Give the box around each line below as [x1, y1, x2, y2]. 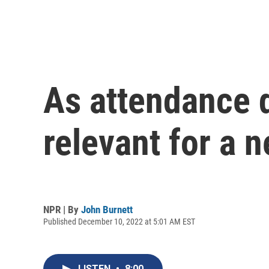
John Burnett [81, 203, 133, 216]
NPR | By [43, 203, 81, 216]
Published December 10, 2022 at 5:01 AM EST [43, 216, 195, 226]
